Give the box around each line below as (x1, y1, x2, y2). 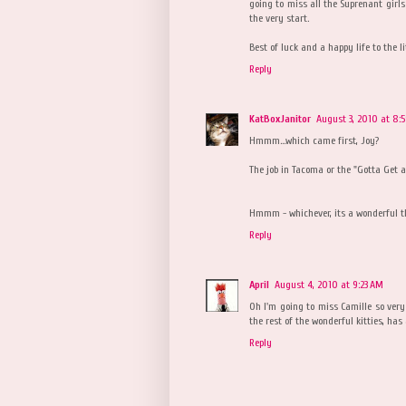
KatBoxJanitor (249, 111, 311, 125)
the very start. (249, 11, 309, 24)
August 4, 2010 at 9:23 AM (275, 277, 383, 291)
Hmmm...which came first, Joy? (249, 133, 379, 147)
